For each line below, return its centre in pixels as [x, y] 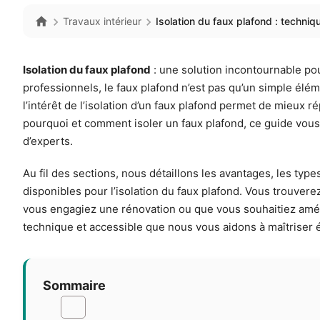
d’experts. [48, 141]
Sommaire [74, 286]
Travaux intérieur [102, 21]
